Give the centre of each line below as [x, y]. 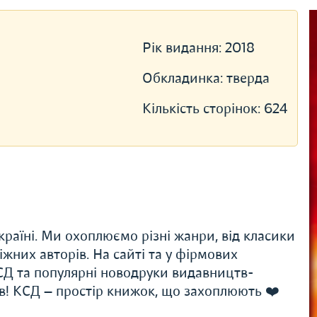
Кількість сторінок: [203, 109]
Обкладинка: [184, 78]
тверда [248, 78]
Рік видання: [183, 48]
